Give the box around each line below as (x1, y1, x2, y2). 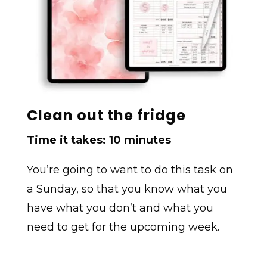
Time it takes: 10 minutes (26, 133, 171, 147)
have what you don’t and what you (26, 201, 213, 215)
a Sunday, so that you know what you (26, 182, 227, 195)
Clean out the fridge (26, 105, 186, 125)
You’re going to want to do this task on (26, 163, 233, 176)
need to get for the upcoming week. (26, 220, 219, 234)
